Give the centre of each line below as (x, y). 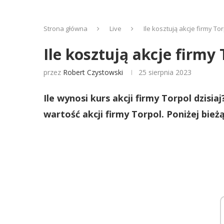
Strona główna (65, 28)
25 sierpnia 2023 (165, 72)
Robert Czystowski (93, 72)
